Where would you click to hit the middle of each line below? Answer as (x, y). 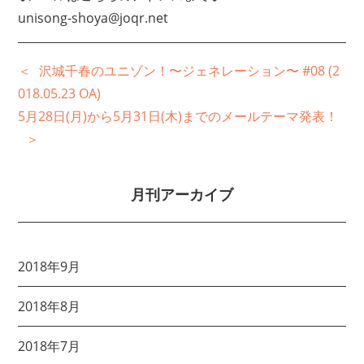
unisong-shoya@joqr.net (93, 17)
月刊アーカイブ (182, 193)
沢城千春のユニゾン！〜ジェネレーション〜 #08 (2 (190, 70)
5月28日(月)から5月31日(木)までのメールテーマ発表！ (178, 116)
